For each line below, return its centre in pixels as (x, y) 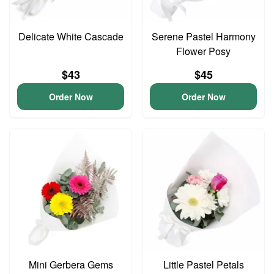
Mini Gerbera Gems (71, 265)
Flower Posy (203, 51)
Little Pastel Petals (203, 265)
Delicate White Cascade (71, 36)
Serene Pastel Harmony (203, 36)
